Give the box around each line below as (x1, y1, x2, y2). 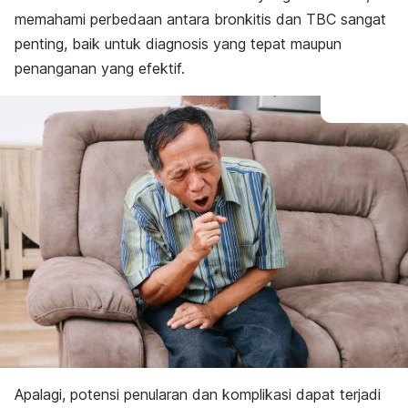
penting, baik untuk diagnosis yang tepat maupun (15, 35, 342, 53)
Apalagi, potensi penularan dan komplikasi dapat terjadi (15, 384, 381, 403)
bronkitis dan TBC (214, 10, 341, 28)
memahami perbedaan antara (15, 10, 214, 28)
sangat (341, 10, 386, 28)
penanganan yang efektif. (15, 59, 185, 77)
